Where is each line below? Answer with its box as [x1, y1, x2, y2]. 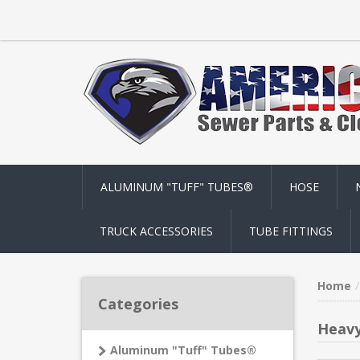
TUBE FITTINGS [249, 223, 333, 239]
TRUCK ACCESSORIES [100, 223, 213, 239]
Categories [98, 294, 178, 313]
